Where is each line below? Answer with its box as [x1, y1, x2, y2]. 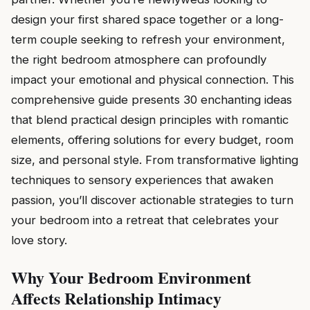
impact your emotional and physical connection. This [11, 73, 294, 87]
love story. [11, 233, 67, 248]
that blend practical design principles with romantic [11, 113, 289, 127]
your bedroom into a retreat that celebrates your [11, 213, 279, 228]
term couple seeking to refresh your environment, [11, 33, 285, 47]
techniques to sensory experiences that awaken [11, 173, 273, 188]
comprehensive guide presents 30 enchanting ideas [11, 93, 292, 107]
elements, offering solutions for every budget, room [11, 133, 293, 147]
